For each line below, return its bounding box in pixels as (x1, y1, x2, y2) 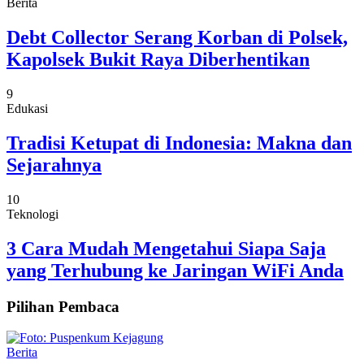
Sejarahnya (6, 154, 102, 175)
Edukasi (6, 102, 48, 116)
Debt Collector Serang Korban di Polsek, (6, 27, 348, 49)
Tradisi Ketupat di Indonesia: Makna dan (6, 132, 352, 154)
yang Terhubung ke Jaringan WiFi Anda (6, 259, 344, 281)
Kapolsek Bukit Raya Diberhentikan (6, 49, 310, 71)
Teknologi (6, 206, 58, 221)
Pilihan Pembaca (6, 297, 119, 315)
